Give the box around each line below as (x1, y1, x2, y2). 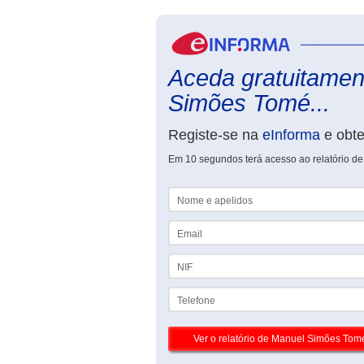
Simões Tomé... (168, 90, 330, 116)
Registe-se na (168, 127, 262, 143)
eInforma (262, 127, 320, 143)
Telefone (168, 287, 206, 298)
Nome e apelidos (168, 187, 244, 198)
